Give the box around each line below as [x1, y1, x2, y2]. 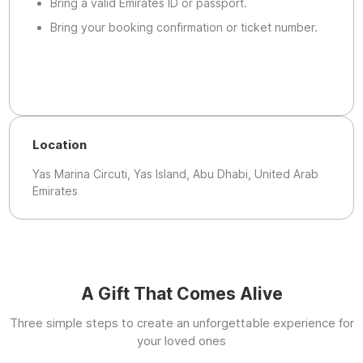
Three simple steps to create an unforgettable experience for [9, 315, 354, 331]
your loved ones [137, 333, 226, 349]
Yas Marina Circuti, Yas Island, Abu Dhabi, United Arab [32, 167, 319, 181]
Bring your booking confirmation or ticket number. [49, 19, 318, 34]
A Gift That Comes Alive [80, 284, 283, 305]
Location [32, 137, 88, 153]
